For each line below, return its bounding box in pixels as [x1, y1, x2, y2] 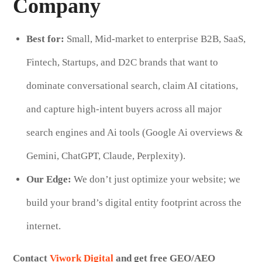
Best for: [26, 33, 64, 44]
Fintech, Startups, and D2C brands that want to [26, 56, 218, 68]
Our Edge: [26, 173, 71, 185]
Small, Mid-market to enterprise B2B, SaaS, [64, 33, 246, 44]
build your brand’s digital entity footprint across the [26, 196, 242, 208]
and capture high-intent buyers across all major [26, 103, 222, 115]
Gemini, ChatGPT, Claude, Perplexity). [26, 150, 185, 161]
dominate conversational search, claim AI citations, [26, 80, 238, 91]
